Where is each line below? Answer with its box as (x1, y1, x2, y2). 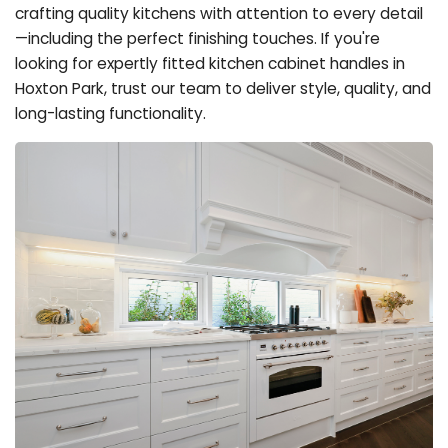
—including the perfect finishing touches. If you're (15, 27, 380, 49)
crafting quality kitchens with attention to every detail (15, 2, 423, 24)
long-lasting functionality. (15, 102, 206, 124)
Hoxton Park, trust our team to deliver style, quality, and (15, 77, 431, 99)
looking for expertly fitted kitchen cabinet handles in (15, 52, 405, 74)
